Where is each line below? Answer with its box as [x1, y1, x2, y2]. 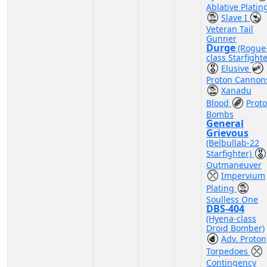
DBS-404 [206, 202, 244, 215]
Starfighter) [206, 148, 254, 159]
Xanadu [221, 85, 252, 96]
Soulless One [206, 194, 258, 205]
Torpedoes [206, 246, 250, 257]
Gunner [206, 33, 237, 44]
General [206, 117, 244, 130]
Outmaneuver [206, 159, 262, 170]
